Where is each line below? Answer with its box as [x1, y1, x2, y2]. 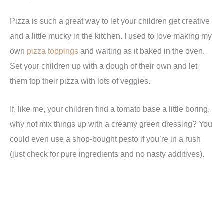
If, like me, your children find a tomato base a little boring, [10, 104, 210, 114]
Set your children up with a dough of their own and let [10, 61, 197, 70]
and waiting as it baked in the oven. [78, 46, 205, 55]
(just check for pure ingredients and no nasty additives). [10, 149, 204, 159]
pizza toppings [27, 46, 78, 55]
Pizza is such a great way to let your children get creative [10, 16, 210, 25]
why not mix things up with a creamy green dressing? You [10, 119, 212, 129]
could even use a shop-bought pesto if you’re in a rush [10, 134, 201, 144]
